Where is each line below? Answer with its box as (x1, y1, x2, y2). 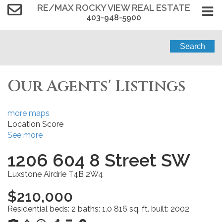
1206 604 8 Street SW (7, 149, 190, 170)
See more (7, 130, 43, 140)
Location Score (7, 119, 63, 129)
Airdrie (44, 169, 66, 179)
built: (151, 204, 170, 214)
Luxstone (7, 169, 42, 179)
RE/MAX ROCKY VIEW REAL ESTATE (37, 2, 190, 13)
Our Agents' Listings (7, 76, 186, 98)
